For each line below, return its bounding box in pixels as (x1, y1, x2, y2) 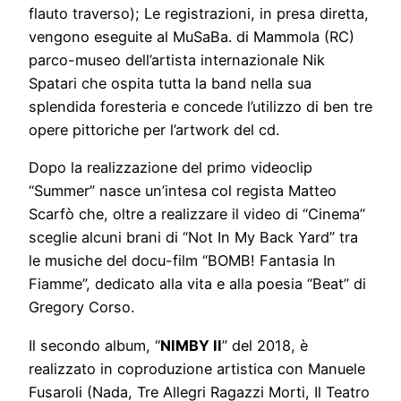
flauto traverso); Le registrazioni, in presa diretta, (29, 4, 369, 23)
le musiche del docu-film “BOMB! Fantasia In (29, 252, 336, 270)
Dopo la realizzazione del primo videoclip (29, 158, 312, 177)
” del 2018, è (222, 336, 308, 354)
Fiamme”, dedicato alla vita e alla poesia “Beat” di (29, 275, 366, 294)
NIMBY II (160, 336, 222, 354)
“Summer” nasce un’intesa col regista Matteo (29, 182, 337, 200)
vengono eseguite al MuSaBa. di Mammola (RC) (29, 28, 354, 47)
